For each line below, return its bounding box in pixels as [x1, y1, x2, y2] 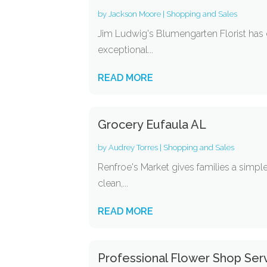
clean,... [98, 178, 129, 189]
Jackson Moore [108, 10, 162, 18]
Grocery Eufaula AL [98, 117, 207, 132]
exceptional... [98, 44, 154, 55]
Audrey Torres [108, 143, 159, 152]
